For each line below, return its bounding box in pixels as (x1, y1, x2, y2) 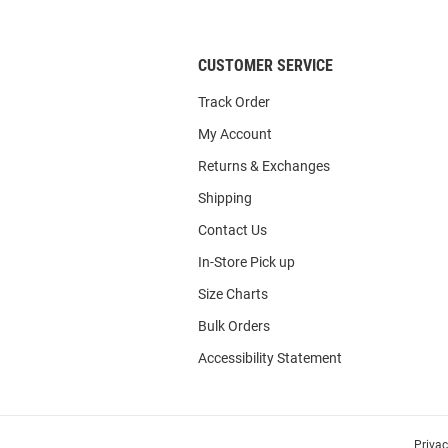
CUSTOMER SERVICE (198, 56, 333, 75)
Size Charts (198, 286, 268, 302)
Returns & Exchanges (198, 158, 330, 174)
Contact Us (198, 222, 267, 238)
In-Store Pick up (198, 254, 295, 270)
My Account (198, 126, 272, 142)
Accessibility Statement (198, 350, 342, 366)
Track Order (198, 94, 270, 110)
